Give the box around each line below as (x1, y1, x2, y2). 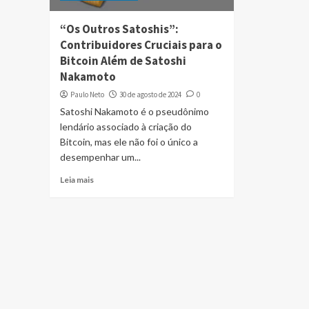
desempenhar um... (60, 151, 141, 163)
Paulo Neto (70, 90, 104, 99)
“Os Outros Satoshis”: (60, 21, 179, 37)
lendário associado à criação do (60, 121, 192, 132)
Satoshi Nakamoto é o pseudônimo (60, 106, 209, 117)
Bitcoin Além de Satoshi (60, 53, 186, 68)
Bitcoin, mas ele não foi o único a (60, 136, 198, 148)
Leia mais (60, 175, 94, 185)
